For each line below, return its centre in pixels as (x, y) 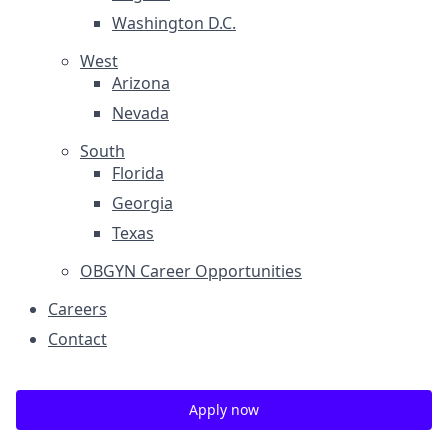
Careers (77, 309)
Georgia (142, 203)
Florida (138, 173)
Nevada (140, 113)
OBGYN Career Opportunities (191, 271)
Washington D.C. (174, 23)
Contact (77, 339)
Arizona (141, 83)
